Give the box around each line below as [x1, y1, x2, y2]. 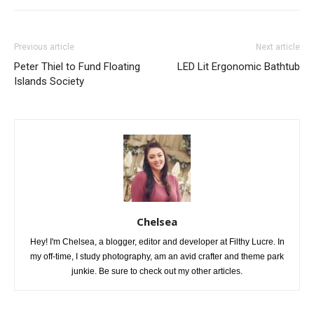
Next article [256, 41, 300, 52]
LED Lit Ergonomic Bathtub [177, 60, 300, 73]
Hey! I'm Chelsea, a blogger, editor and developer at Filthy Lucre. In [29, 236, 285, 247]
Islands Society [14, 74, 84, 88]
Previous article [14, 41, 74, 52]
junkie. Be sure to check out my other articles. [71, 266, 243, 276]
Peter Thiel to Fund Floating [14, 60, 140, 73]
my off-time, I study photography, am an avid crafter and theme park [30, 251, 284, 261]
